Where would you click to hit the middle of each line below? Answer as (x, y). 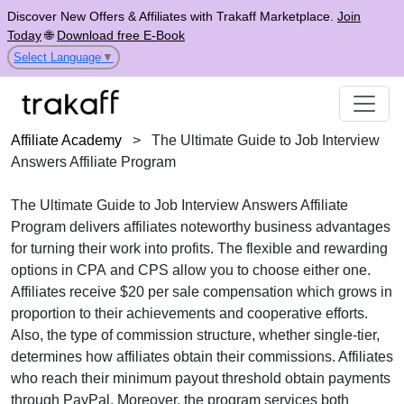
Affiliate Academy (66, 140)
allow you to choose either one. (270, 270)
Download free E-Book (121, 35)
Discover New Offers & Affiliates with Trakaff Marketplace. (172, 16)
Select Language (57, 57)
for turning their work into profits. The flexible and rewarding (199, 248)
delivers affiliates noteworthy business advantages (228, 227)
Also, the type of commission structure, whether (162, 335)
